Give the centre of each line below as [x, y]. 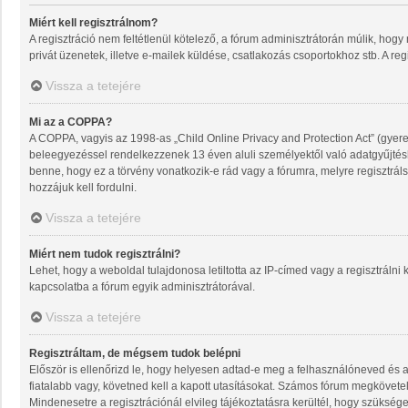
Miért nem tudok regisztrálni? [105, 255]
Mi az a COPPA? [71, 122]
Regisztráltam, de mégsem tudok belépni [135, 354]
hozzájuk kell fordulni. [83, 188]
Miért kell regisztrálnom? [93, 23]
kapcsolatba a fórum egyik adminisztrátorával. [142, 287]
